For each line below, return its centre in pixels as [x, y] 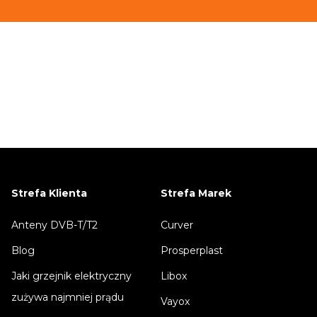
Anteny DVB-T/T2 [54, 225]
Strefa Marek [196, 194]
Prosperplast [191, 251]
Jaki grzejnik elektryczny [71, 276]
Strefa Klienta [49, 194]
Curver [177, 225]
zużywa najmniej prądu [67, 298]
